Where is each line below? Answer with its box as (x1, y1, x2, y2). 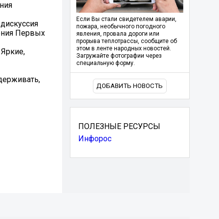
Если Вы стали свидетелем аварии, (76, 16, 176, 23)
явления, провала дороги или (76, 30, 159, 38)
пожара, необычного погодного (76, 23, 165, 30)
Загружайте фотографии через (76, 52, 162, 60)
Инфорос (78, 134, 111, 144)
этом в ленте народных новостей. (76, 45, 171, 52)
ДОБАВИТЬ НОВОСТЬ (96, 82, 163, 90)
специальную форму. (76, 60, 135, 67)
